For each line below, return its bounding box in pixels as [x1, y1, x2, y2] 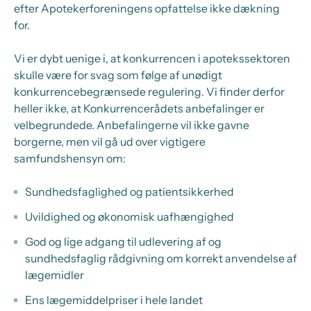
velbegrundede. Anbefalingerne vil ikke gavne [14, 118, 249, 132]
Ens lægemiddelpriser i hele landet [25, 293, 203, 307]
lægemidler [25, 268, 84, 282]
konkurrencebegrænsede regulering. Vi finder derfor [14, 85, 285, 99]
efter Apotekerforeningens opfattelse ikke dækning [14, 1, 280, 15]
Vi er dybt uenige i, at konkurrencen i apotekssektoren [14, 51, 290, 65]
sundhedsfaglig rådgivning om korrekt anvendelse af [25, 251, 297, 265]
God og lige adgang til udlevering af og [25, 235, 221, 249]
